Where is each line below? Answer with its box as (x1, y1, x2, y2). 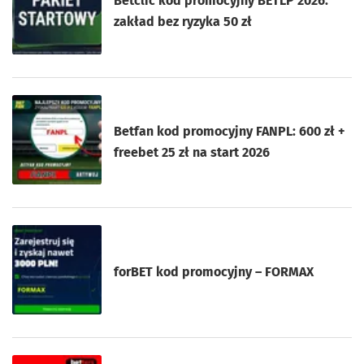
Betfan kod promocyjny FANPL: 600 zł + (114, 123, 346, 139)
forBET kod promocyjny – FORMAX (114, 264, 314, 280)
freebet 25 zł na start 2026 (114, 144, 271, 160)
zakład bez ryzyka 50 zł (114, 14, 253, 30)
